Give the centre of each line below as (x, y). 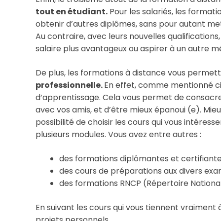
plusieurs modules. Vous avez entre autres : (118, 134)
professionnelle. (70, 85)
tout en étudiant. (72, 11)
